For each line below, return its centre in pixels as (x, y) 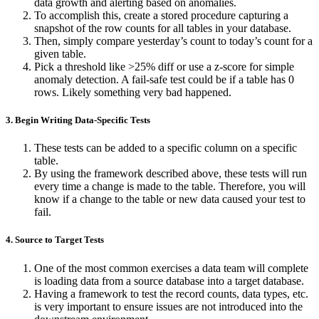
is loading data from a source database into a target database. (171, 281)
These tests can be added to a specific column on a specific (166, 148)
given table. (60, 53)
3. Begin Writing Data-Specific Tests (78, 120)
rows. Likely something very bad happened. (133, 92)
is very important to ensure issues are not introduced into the (168, 306)
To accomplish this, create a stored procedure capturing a (161, 15)
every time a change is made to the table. (126, 187)
